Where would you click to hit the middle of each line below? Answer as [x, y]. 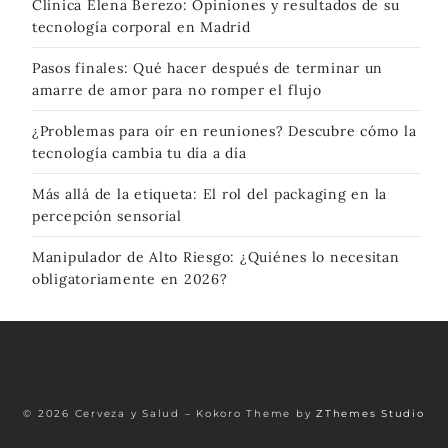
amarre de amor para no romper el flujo [176, 90]
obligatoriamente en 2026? [129, 279]
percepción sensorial [106, 216]
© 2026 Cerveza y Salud [104, 414]
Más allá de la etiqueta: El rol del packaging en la [209, 194]
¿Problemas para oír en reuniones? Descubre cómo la [224, 131]
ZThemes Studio [370, 414]
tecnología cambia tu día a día [139, 153]
